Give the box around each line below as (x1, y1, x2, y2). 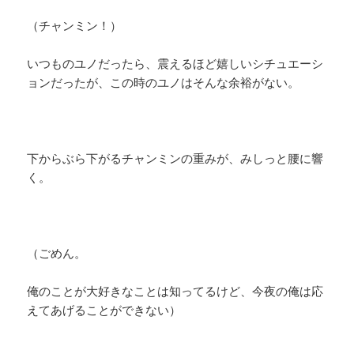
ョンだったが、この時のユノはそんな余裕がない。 (27, 74, 300, 91)
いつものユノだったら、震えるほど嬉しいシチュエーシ (27, 55, 324, 72)
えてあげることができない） (27, 302, 182, 318)
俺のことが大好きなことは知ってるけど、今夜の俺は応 (27, 283, 324, 299)
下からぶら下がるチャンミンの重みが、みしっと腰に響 (27, 150, 324, 167)
